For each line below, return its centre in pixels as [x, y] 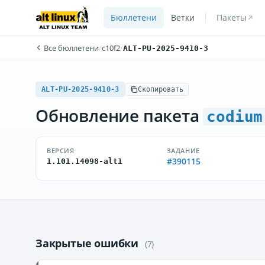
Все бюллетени [70, 48]
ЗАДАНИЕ [183, 151]
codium [235, 117]
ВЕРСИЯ [61, 151]
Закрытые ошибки [88, 243]
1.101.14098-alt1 [85, 161]
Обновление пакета [119, 115]
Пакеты [231, 18]
